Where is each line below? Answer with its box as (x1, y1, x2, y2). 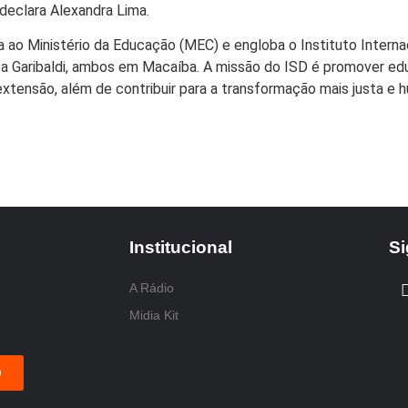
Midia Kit (129, 307, 178, 322)
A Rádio (129, 280, 174, 295)
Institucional (129, 237, 232, 257)
